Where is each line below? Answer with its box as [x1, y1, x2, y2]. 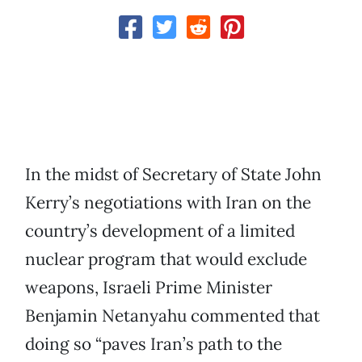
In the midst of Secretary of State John [25, 163, 322, 186]
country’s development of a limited [25, 220, 295, 242]
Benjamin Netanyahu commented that [25, 305, 320, 327]
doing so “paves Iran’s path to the [25, 333, 282, 356]
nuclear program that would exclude [25, 248, 307, 271]
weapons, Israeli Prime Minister [25, 276, 272, 299]
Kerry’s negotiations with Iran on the [25, 192, 311, 214]
